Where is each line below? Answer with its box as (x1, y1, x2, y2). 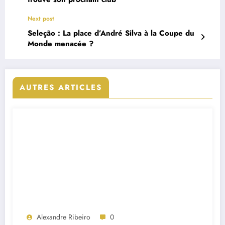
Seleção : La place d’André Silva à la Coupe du (28, 28, 194, 39)
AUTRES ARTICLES (20, 82, 102, 93)
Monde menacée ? (28, 38, 93, 50)
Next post (28, 14, 54, 24)
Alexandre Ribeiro (37, 212, 90, 222)
